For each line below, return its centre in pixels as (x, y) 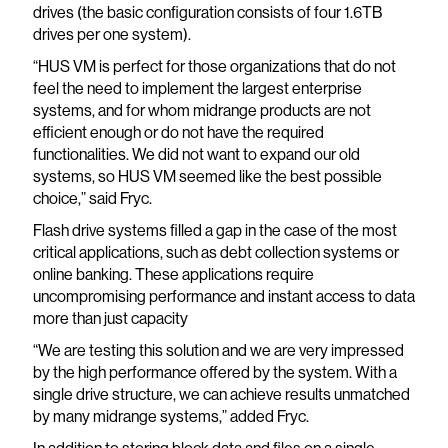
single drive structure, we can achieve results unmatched (221, 394)
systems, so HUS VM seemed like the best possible (207, 176)
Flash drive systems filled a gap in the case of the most (214, 230)
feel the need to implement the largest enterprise (197, 88)
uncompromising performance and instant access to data (223, 296)
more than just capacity (110, 318)
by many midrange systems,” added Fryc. (170, 416)
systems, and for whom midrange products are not (201, 110)
